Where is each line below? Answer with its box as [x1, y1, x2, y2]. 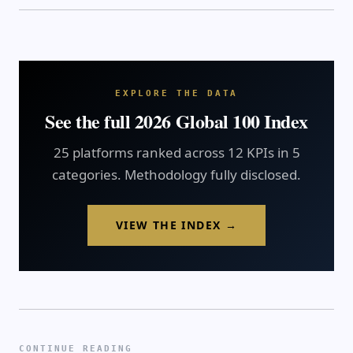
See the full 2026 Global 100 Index [45, 106, 308, 135]
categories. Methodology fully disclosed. [52, 165, 301, 184]
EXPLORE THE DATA [115, 87, 238, 98]
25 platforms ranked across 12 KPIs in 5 [53, 143, 300, 162]
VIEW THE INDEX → [115, 217, 238, 232]
